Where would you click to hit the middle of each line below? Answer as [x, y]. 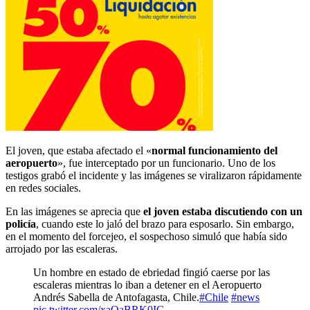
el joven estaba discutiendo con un [223, 211]
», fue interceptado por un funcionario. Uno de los [166, 163]
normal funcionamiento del [215, 150]
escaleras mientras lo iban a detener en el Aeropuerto [147, 284]
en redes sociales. [43, 188]
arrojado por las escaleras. [62, 248]
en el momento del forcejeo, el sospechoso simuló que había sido [146, 236]
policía [21, 224]
